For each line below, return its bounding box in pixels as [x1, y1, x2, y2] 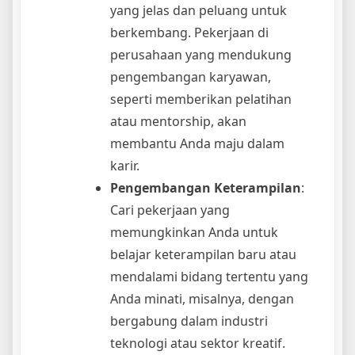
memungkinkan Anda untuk [110, 223, 278, 241]
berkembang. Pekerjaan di [110, 23, 269, 41]
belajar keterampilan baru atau [110, 245, 296, 263]
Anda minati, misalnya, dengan [110, 289, 294, 307]
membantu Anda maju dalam [110, 134, 284, 152]
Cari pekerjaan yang [110, 200, 230, 219]
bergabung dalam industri [110, 311, 268, 330]
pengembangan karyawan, [110, 67, 271, 86]
